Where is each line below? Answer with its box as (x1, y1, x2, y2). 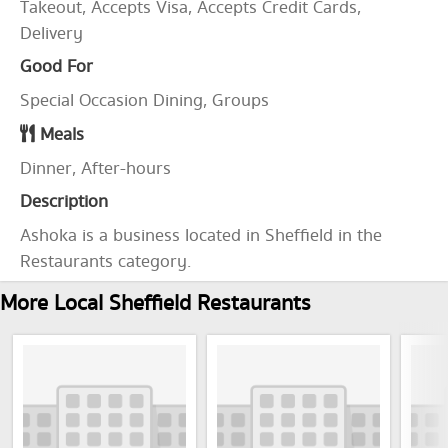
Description (20, 189, 108, 215)
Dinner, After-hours (20, 156, 171, 182)
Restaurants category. (20, 249, 191, 275)
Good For (20, 54, 93, 80)
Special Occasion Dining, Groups (20, 88, 269, 114)
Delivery (20, 21, 83, 47)
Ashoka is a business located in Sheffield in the (20, 223, 382, 249)
